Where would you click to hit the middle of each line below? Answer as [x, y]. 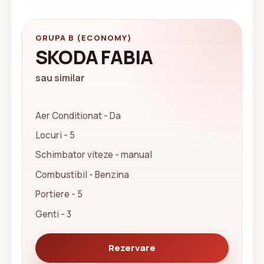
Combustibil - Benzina [82, 174]
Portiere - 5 [59, 194]
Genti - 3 [53, 214]
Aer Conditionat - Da [78, 115]
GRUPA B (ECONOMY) [83, 38]
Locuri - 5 [55, 135]
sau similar [60, 77]
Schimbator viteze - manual [93, 155]
